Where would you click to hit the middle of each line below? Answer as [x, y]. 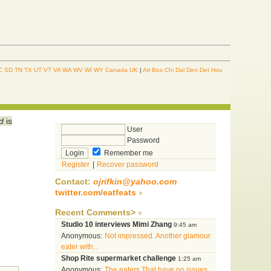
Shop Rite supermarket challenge [118, 259]
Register [75, 165]
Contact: [74, 182]
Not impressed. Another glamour [157, 236]
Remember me [127, 153]
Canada [117, 70]
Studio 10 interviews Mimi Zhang [116, 225]
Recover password [127, 165]
